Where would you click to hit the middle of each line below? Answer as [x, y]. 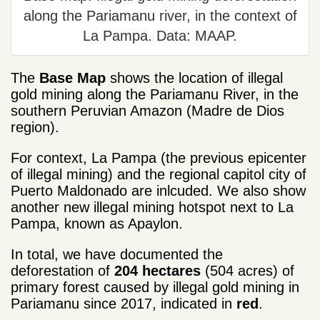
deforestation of [62, 271]
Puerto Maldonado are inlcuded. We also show [158, 191]
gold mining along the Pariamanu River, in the [155, 95]
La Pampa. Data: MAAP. [160, 36]
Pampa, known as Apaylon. [97, 224]
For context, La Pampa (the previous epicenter [159, 158]
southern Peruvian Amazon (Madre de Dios [147, 111]
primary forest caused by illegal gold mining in [155, 287]
